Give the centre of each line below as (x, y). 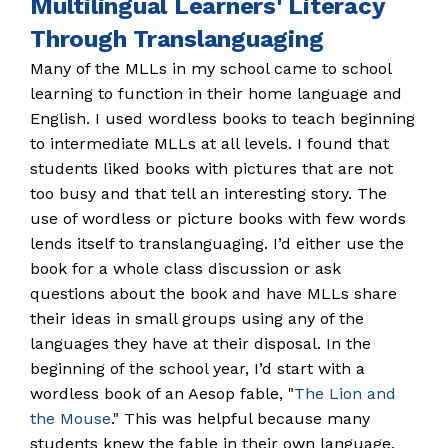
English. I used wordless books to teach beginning (222, 118)
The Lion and (345, 393)
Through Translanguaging (177, 39)
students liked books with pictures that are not (211, 168)
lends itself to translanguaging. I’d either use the (217, 243)
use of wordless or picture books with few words (218, 218)
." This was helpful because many (240, 418)
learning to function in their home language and (216, 93)
